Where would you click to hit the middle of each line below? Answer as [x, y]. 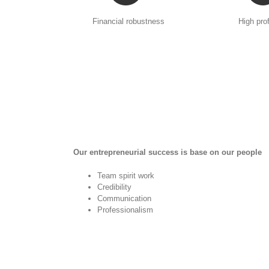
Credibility [114, 187]
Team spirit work [126, 176]
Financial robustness [129, 22]
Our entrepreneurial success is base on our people [168, 153]
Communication [124, 199]
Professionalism [125, 210]
